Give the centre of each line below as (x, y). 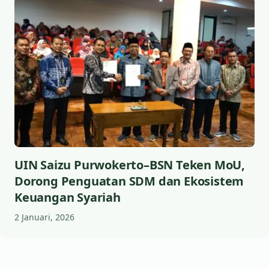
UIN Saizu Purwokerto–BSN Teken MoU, (130, 165)
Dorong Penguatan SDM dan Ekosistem (129, 181)
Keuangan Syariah (68, 198)
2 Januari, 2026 (44, 217)
